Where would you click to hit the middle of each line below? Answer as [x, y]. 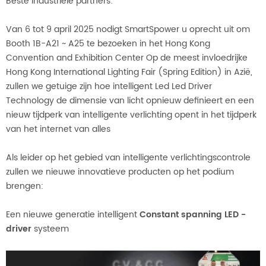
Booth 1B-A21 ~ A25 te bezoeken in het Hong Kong [108, 43]
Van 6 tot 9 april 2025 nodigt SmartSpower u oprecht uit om [128, 29]
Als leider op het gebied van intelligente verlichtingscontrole [128, 157]
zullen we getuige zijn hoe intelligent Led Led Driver [109, 86]
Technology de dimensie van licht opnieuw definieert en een [130, 100]
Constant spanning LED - [193, 214]
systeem [50, 229]
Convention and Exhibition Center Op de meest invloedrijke [127, 58]
